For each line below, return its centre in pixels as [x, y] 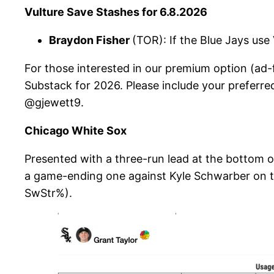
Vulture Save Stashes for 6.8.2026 [116, 12]
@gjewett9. [54, 103]
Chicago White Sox [76, 131]
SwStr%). [50, 193]
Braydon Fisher [91, 40]
